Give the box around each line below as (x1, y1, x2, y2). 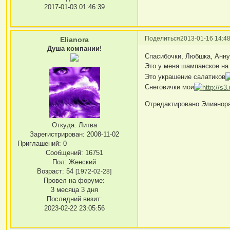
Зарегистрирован (29, 130, 83, 139)
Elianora (60, 35, 89, 44)
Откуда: (51, 121, 76, 129)
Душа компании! (47, 44, 102, 52)
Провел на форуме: (44, 177, 105, 185)
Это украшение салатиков (145, 72, 226, 81)
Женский (67, 158, 97, 166)
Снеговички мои (145, 83, 195, 91)
